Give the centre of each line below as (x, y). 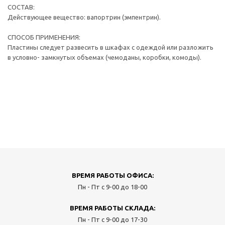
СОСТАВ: (21, 7)
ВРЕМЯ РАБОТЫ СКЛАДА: (113, 208)
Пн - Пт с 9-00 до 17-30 (113, 219)
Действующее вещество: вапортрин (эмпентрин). (84, 17)
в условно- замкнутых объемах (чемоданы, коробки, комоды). (104, 57)
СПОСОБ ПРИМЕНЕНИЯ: (44, 37)
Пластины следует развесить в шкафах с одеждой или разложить (110, 47)
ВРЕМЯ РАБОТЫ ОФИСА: (113, 175)
